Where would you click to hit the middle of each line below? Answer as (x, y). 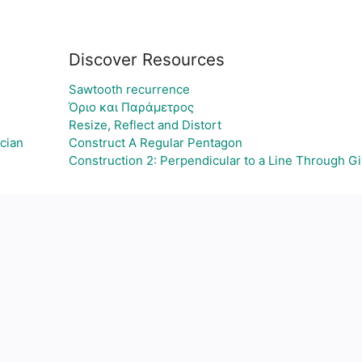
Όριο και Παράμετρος (131, 107)
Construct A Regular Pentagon (156, 143)
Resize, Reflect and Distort (145, 125)
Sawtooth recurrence (129, 89)
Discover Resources (147, 59)
